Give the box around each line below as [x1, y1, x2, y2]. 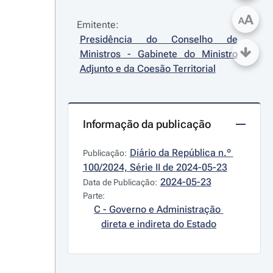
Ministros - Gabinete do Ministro [79, 48, 238, 60]
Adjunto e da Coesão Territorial [79, 63, 216, 74]
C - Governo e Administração [94, 204, 221, 215]
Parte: [82, 191, 105, 200]
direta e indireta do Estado [101, 218, 216, 230]
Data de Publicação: [82, 177, 157, 187]
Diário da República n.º [129, 147, 231, 158]
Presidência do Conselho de [79, 34, 238, 45]
